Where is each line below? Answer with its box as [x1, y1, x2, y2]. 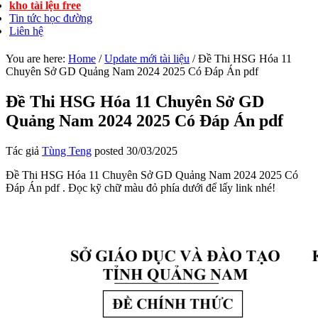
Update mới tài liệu [104, 53, 190, 65]
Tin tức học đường [9, 12, 92, 24]
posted [92, 144, 126, 157]
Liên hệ [9, 25, 43, 37]
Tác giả [6, 144, 42, 157]
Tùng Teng [42, 144, 92, 157]
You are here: [6, 53, 68, 65]
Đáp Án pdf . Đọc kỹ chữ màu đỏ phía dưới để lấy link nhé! [6, 181, 275, 194]
